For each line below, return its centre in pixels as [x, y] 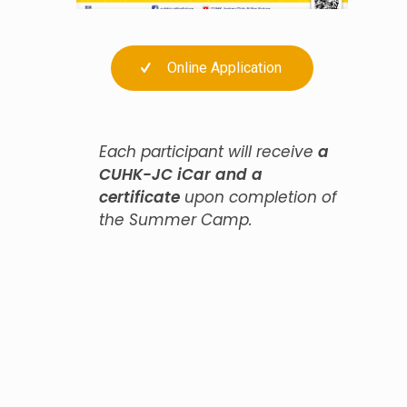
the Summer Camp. [176, 219]
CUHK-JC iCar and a [181, 174]
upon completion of [259, 197]
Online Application [224, 67]
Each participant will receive [209, 151]
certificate [140, 197]
